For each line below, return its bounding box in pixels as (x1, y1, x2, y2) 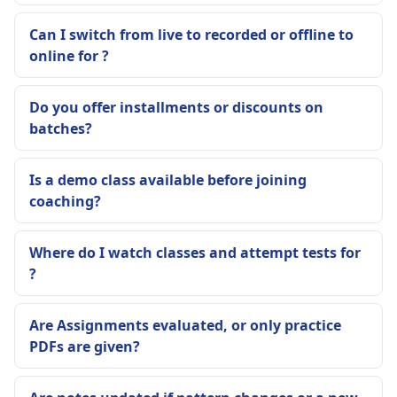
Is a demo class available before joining (29, 170, 307, 190)
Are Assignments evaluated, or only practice (29, 315, 341, 335)
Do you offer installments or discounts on (29, 97, 323, 117)
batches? (29, 119, 92, 138)
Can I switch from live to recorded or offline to (29, 25, 354, 44)
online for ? (29, 46, 109, 66)
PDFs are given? (29, 337, 140, 356)
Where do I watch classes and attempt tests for (29, 243, 361, 262)
